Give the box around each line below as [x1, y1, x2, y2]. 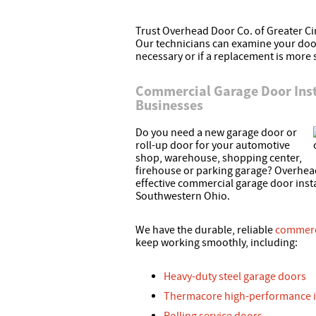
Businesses [135, 96, 203, 114]
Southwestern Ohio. [135, 189, 230, 204]
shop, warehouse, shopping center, [135, 151, 302, 166]
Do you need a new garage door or [135, 126, 297, 140]
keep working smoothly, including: [135, 236, 298, 250]
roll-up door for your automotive [135, 138, 290, 153]
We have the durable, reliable [135, 223, 275, 238]
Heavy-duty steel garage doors [164, 269, 306, 284]
